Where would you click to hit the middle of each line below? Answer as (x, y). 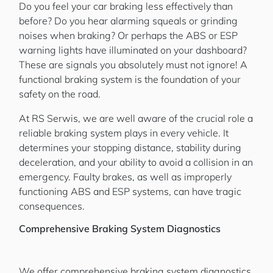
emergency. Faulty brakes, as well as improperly (125, 177)
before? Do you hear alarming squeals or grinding (128, 21)
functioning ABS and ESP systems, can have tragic (130, 191)
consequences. (52, 206)
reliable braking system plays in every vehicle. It (124, 133)
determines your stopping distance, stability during (130, 147)
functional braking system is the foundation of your (130, 79)
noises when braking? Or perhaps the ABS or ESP (128, 35)
